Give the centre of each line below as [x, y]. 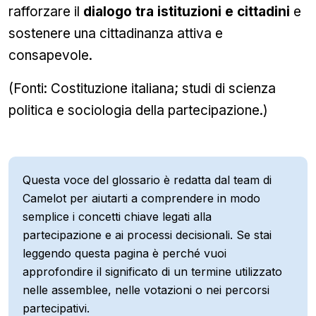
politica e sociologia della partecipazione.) [138, 110]
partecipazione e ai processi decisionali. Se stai [147, 235]
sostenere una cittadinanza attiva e [116, 34]
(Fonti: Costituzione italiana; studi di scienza [142, 89]
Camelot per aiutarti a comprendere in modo [141, 198]
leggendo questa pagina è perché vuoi [124, 253]
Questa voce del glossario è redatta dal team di [147, 180]
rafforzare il [46, 12]
